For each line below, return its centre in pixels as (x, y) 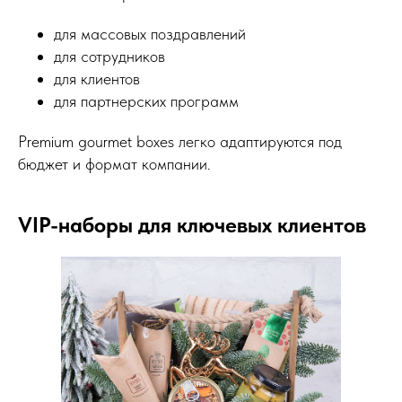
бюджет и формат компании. (114, 164)
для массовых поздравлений (150, 34)
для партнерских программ (146, 101)
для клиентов (97, 79)
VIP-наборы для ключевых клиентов (192, 225)
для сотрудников (109, 57)
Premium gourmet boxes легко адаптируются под (180, 142)
